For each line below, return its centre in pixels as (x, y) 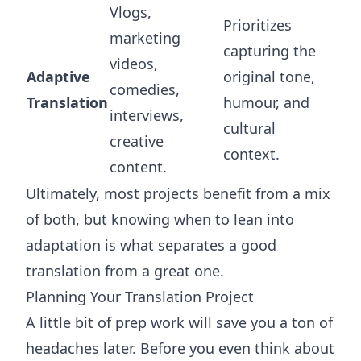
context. (251, 154)
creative (137, 141)
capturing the (270, 51)
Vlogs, (131, 12)
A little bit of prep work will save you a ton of (179, 322)
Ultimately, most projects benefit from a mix (178, 193)
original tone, (269, 77)
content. (138, 167)
